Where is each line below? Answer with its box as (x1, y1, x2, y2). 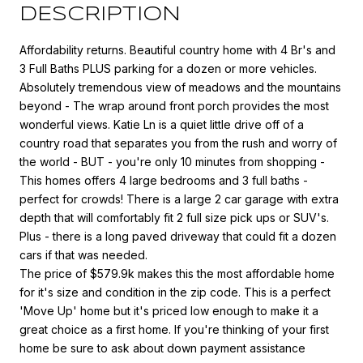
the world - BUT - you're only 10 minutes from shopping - (19, 154, 325, 169)
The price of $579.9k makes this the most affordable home (19, 266, 335, 280)
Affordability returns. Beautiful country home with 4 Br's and (19, 42, 335, 57)
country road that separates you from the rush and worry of (19, 135, 337, 150)
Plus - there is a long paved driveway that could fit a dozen (19, 228, 336, 243)
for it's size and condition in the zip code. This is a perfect (19, 284, 331, 299)
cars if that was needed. (19, 247, 147, 262)
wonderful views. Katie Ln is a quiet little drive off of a (19, 117, 304, 131)
